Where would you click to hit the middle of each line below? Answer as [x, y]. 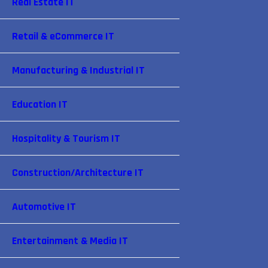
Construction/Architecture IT [78, 173]
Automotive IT [44, 207]
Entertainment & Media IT [70, 241]
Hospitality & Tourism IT [66, 138]
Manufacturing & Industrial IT [78, 70]
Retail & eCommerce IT [63, 36]
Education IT [40, 104]
